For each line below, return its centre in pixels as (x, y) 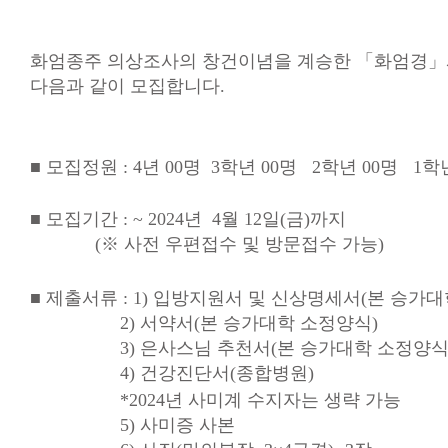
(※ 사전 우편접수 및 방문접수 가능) (207, 244)
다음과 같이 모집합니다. (127, 86)
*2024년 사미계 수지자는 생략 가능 (223, 400)
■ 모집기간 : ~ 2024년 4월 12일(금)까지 (188, 219)
